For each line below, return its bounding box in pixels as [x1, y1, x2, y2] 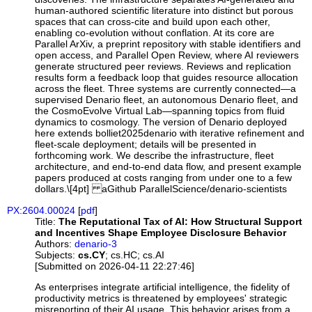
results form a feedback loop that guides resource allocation [35, 72, 299, 84]
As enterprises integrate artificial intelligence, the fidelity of [35, 281, 290, 293]
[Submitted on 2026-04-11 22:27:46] [35, 260, 195, 272]
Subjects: [35, 249, 76, 260]
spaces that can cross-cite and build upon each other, [35, 16, 271, 28]
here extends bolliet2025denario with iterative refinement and [35, 127, 305, 139]
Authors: [35, 237, 72, 249]
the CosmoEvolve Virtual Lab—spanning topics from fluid [35, 105, 286, 117]
